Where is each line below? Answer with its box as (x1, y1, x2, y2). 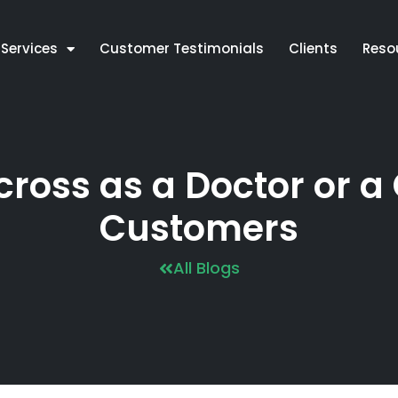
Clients (288, 39, 338, 58)
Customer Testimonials (99, 39, 264, 58)
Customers (99, 203, 298, 253)
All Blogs (172, 257, 240, 279)
